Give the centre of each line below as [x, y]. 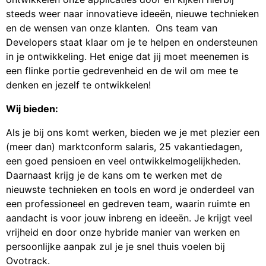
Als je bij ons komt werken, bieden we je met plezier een [133, 132]
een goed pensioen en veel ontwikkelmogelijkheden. [123, 161]
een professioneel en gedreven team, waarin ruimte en [128, 204]
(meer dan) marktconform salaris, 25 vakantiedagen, [124, 147]
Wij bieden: [32, 109]
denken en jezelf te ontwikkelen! [78, 85]
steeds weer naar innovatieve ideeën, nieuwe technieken [132, 14]
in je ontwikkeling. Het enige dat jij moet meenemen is [127, 56]
